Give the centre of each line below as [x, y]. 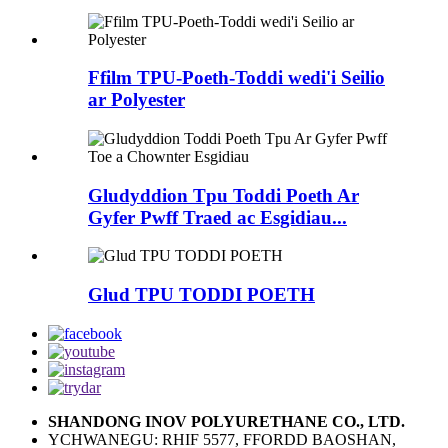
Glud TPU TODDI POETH [201, 295]
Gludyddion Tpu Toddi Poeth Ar [223, 195]
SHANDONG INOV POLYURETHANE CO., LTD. [226, 421]
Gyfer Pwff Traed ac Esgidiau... [217, 217]
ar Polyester [136, 100]
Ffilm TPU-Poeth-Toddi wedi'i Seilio [236, 78]
